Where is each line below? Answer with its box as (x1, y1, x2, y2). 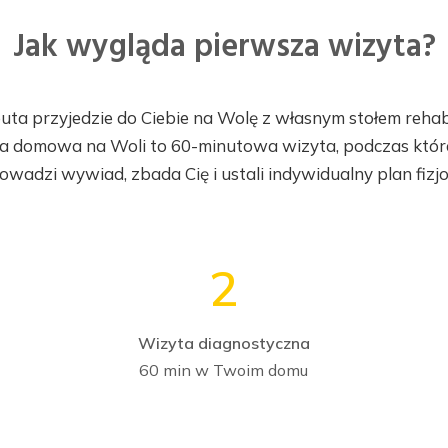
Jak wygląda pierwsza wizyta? (12, 22, 436, 74)
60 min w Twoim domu (139, 360, 309, 381)
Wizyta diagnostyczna (137, 333, 310, 354)
